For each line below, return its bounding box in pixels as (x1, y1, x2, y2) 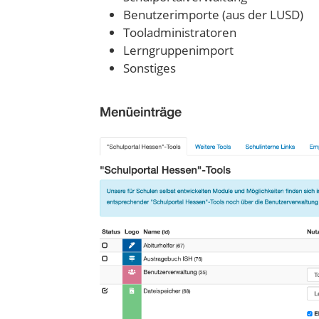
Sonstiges (123, 60, 176, 77)
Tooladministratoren (123, 24, 236, 41)
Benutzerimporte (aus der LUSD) (123, 6, 303, 23)
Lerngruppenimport (123, 42, 234, 59)
